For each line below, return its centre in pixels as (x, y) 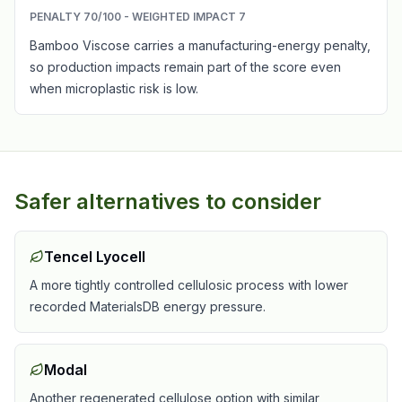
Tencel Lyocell (95, 257)
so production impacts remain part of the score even (185, 67)
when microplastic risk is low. (114, 88)
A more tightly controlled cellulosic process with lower (189, 285)
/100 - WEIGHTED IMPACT (168, 17)
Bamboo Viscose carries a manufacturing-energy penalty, (200, 45)
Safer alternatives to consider (168, 201)
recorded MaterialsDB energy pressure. (148, 306)
